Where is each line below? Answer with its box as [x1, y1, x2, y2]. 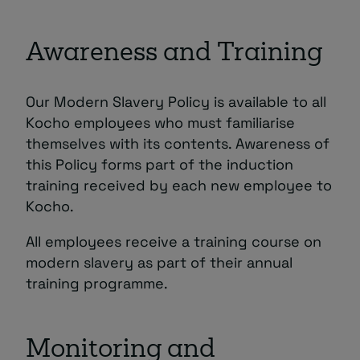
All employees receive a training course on [26, 232, 321, 251]
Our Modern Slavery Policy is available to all [26, 92, 326, 111]
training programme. [26, 274, 168, 292]
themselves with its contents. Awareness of [26, 134, 329, 153]
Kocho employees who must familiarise [26, 113, 295, 132]
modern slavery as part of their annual [26, 253, 292, 272]
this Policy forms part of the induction [26, 155, 293, 174]
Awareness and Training [26, 42, 322, 67]
